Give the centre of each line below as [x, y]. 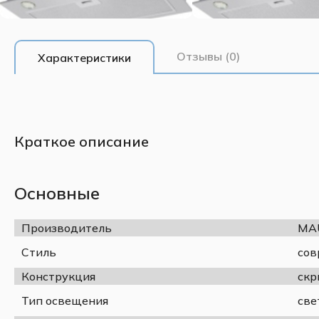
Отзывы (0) [208, 56]
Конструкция [58, 276]
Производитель [67, 228]
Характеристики [84, 57]
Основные [57, 193]
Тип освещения [65, 300]
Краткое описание [82, 141]
